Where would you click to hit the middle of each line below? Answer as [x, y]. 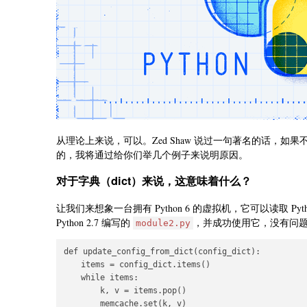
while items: [100, 277]
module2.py [163, 223]
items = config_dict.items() [136, 264]
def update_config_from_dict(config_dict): [162, 251]
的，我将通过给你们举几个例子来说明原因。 [152, 155]
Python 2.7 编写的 [95, 222]
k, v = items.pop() [124, 290]
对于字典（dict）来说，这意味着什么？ [154, 181]
